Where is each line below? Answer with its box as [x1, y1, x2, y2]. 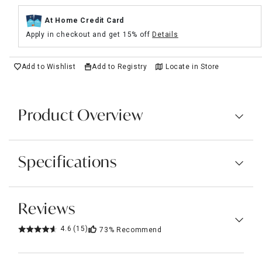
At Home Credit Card [44, 16, 125, 25]
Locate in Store [166, 62, 220, 71]
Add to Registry [92, 62, 147, 71]
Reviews [18, 202, 75, 218]
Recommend [116, 225, 162, 234]
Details [152, 30, 178, 39]
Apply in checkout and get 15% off [26, 30, 153, 39]
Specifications [18, 155, 117, 171]
